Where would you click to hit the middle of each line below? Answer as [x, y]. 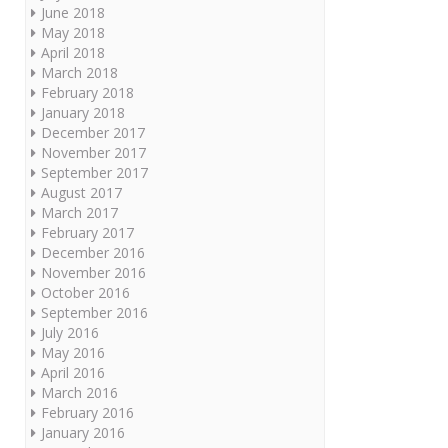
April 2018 [73, 52]
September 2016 [94, 312]
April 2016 [73, 372]
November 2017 [93, 152]
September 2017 [94, 172]
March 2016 [79, 392]
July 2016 [70, 332]
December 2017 [93, 132]
